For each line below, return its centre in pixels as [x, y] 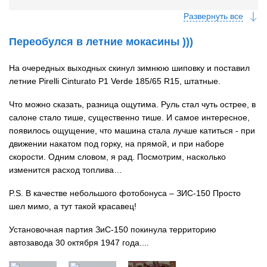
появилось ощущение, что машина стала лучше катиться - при [132, 130]
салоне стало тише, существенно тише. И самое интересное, [129, 117]
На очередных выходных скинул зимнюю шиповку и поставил [129, 68]
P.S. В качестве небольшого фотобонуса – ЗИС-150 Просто [125, 193]
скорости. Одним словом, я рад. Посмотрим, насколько [117, 156]
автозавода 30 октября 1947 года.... [79, 242]
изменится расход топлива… [66, 170]
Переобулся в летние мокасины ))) [101, 41]
